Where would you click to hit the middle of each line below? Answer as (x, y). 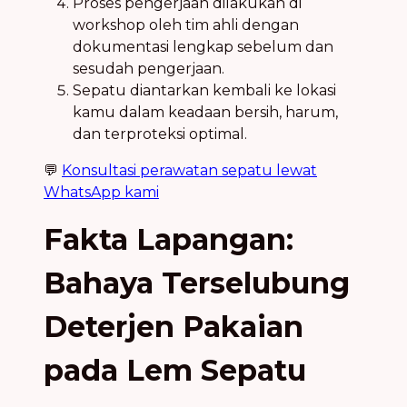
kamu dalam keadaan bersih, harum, (205, 113)
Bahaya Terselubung (197, 283)
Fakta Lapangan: (169, 240)
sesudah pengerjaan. (149, 69)
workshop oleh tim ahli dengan (186, 25)
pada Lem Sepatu (175, 371)
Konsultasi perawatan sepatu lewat (189, 171)
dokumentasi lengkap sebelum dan (203, 47)
